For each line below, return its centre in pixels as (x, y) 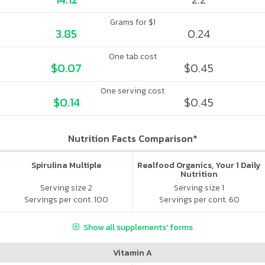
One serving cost (132, 91)
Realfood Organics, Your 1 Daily (199, 165)
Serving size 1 (199, 188)
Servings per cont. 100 (66, 199)
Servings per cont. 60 (199, 199)
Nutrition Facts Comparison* (132, 138)
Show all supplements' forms (138, 227)
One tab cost (132, 56)
